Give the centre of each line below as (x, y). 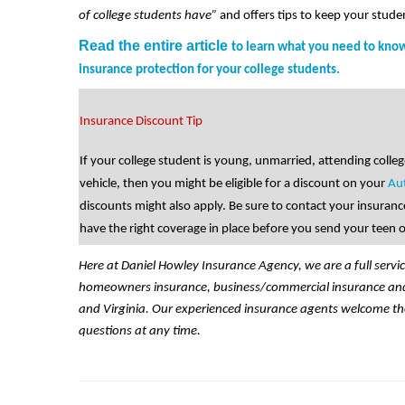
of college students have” (149, 16)
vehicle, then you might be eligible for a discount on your (234, 184)
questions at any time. (140, 332)
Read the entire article (155, 46)
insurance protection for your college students (207, 71)
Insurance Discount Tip (141, 121)
